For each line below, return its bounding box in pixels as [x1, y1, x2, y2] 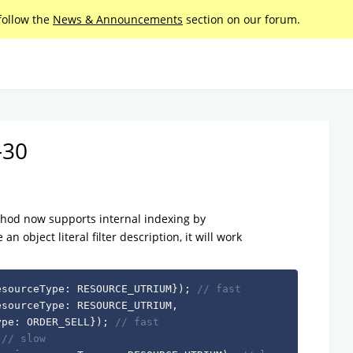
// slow [2, 333, 46, 345]
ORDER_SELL [20, 316, 91, 329]
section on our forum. [183, 12, 300, 27]
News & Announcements [53, 12, 183, 27]
